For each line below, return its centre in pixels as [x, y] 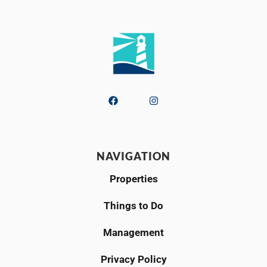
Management [133, 232]
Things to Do [133, 205]
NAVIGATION [133, 156]
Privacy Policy [133, 259]
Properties [133, 178]
